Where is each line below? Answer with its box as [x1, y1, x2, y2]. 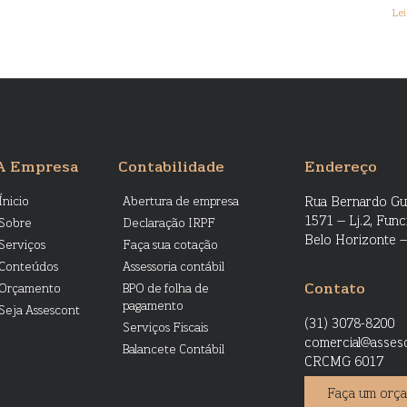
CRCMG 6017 [304, 355, 384, 370]
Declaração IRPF [122, 218, 215, 231]
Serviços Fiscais [122, 323, 208, 335]
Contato [304, 282, 366, 297]
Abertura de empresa [122, 196, 239, 209]
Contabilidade [117, 161, 224, 176]
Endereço [304, 161, 378, 176]
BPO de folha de [122, 283, 209, 296]
